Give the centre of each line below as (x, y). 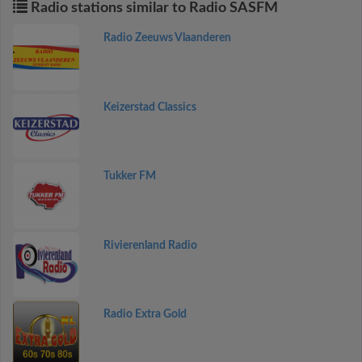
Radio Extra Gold (145, 314)
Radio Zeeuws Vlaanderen (167, 38)
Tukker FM (129, 176)
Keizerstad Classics (149, 107)
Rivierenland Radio (150, 245)
